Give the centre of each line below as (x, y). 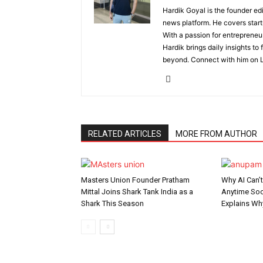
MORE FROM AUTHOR (216, 134)
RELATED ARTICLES (125, 134)
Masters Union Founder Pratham (135, 180)
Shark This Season (112, 203)
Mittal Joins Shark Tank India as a (137, 192)
